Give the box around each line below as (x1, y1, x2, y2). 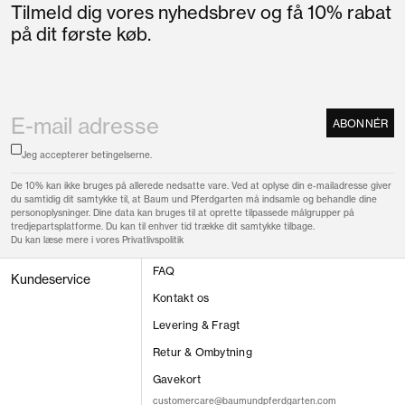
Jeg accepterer (22, 148, 91, 161)
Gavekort (152, 372, 202, 386)
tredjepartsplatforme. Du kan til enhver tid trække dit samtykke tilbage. (11, 220, 315, 232)
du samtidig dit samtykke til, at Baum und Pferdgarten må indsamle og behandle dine (11, 193, 377, 205)
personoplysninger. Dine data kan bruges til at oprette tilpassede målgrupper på (11, 206, 354, 219)
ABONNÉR (333, 116, 388, 130)
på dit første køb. (11, 22, 151, 45)
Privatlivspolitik (122, 233, 184, 246)
